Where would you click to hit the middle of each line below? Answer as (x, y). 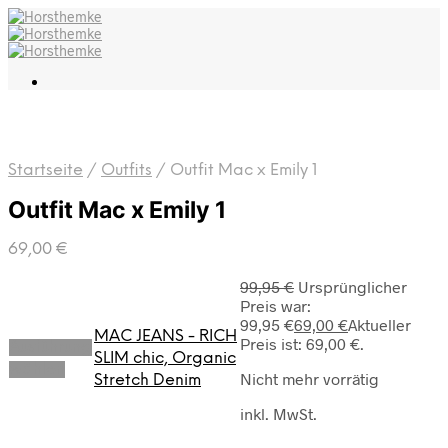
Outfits (126, 170)
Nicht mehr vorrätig (309, 379)
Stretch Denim (147, 381)
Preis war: (275, 306)
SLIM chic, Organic (165, 359)
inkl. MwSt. (278, 414)
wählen (37, 370)
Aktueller (379, 325)
